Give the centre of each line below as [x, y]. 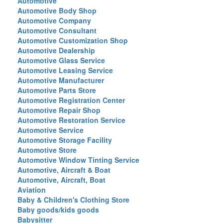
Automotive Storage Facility [65, 140]
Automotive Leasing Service [65, 70]
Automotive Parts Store [57, 90]
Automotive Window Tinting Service [78, 160]
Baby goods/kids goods [58, 210]
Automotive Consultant [57, 30]
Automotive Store [47, 150]
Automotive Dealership [56, 50]
